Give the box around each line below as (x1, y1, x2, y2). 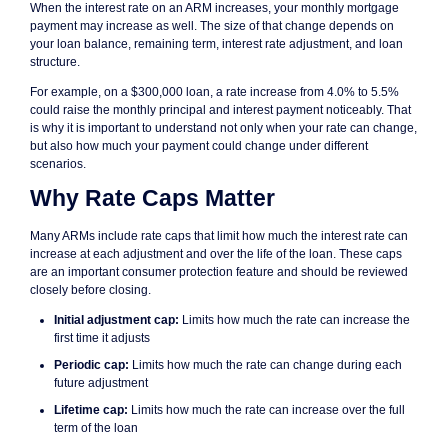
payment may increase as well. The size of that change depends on (30, 19, 394, 34)
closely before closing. (30, 282, 151, 297)
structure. (30, 55, 80, 70)
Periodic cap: (54, 357, 129, 372)
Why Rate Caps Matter (30, 186, 275, 212)
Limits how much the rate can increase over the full (128, 402, 405, 417)
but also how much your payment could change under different (30, 139, 368, 154)
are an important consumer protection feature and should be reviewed (30, 264, 408, 279)
